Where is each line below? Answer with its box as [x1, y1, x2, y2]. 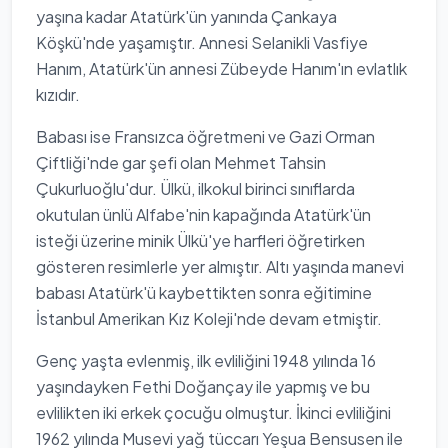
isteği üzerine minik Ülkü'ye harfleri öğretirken [36, 230, 365, 251]
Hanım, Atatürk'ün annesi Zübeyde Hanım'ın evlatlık [36, 58, 407, 79]
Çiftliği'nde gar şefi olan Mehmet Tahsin [36, 152, 326, 173]
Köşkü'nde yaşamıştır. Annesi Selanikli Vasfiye [36, 32, 368, 53]
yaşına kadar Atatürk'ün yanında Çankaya [36, 6, 337, 27]
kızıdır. [36, 84, 80, 105]
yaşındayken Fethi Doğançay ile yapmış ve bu [36, 376, 370, 397]
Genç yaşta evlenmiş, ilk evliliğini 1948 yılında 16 [36, 350, 376, 371]
